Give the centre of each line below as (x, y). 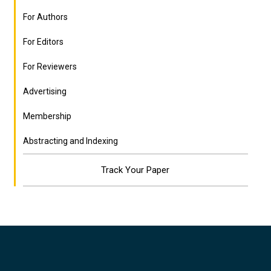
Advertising (45, 91)
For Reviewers (50, 67)
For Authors (46, 17)
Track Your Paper (135, 170)
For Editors (44, 42)
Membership (47, 116)
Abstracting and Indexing (71, 141)
